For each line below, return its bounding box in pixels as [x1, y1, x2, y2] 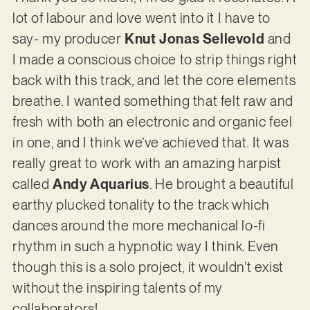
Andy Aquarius [53, 175, 149, 192]
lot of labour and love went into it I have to [12, 9, 271, 26]
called [12, 175, 53, 192]
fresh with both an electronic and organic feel [12, 113, 293, 130]
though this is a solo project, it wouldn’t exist [12, 258, 284, 275]
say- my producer [12, 30, 125, 47]
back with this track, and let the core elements [12, 71, 296, 89]
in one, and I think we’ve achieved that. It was [12, 134, 289, 151]
